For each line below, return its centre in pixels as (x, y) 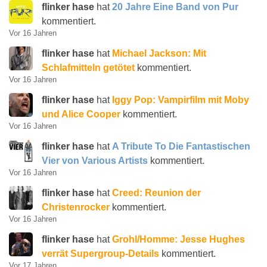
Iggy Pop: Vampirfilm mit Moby (181, 100)
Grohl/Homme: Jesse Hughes (178, 239)
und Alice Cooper (81, 114)
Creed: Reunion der (156, 193)
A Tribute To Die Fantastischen (181, 146)
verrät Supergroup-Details (100, 254)
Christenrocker (76, 207)
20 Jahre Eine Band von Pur (175, 7)
